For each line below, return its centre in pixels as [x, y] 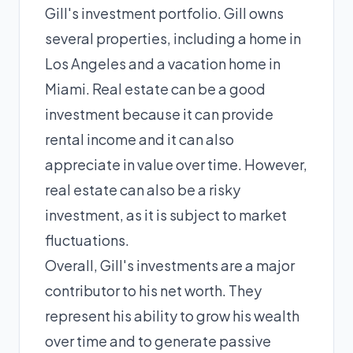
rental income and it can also [139, 139]
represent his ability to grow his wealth [172, 316]
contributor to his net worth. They [153, 290]
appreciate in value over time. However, [176, 164]
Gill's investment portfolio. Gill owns [164, 13]
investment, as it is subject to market [166, 215]
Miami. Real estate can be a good [155, 89]
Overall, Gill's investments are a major [170, 265]
